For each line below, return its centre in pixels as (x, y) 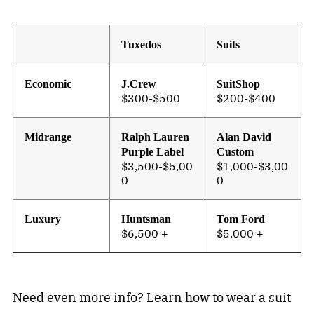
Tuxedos (142, 45)
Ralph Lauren (156, 137)
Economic (48, 84)
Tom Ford (241, 219)
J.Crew (139, 84)
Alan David (244, 137)
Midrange (48, 137)
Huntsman (146, 219)
